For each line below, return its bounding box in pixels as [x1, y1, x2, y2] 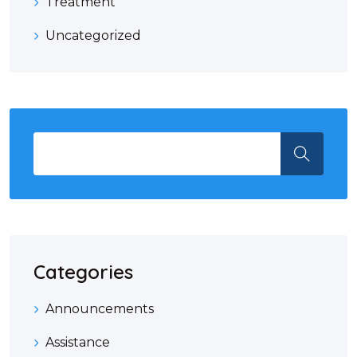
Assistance [45, 335, 110, 351]
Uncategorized [45, 28, 141, 44]
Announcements [45, 301, 154, 317]
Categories [33, 260, 133, 284]
